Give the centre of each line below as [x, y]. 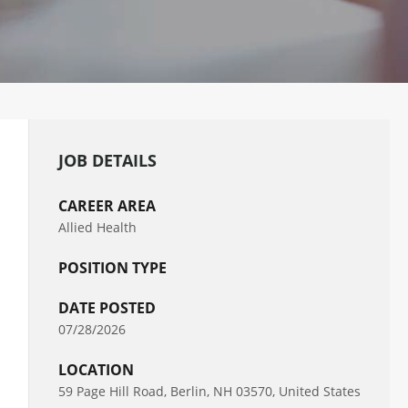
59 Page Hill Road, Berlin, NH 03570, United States [209, 391]
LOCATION [96, 370]
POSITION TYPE [112, 268]
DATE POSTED [107, 308]
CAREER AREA [107, 206]
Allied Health [97, 227]
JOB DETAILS [107, 160]
